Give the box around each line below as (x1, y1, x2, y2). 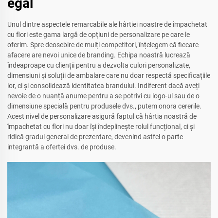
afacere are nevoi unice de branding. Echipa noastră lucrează (7, 51, 190, 59)
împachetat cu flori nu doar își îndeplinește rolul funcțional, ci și (7, 123, 195, 131)
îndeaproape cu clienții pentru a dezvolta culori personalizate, (7, 61, 190, 70)
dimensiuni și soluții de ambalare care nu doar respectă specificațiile (7, 72, 210, 80)
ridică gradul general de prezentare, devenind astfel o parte (7, 133, 183, 141)
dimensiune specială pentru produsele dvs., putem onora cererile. (7, 102, 201, 110)
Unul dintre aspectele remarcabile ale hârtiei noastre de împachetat (7, 20, 207, 29)
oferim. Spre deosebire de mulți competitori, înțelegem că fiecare (7, 41, 199, 49)
